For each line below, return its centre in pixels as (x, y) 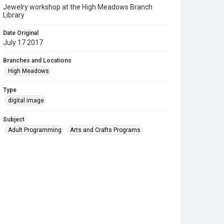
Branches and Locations (37, 60)
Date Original (21, 33)
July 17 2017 (23, 42)
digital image (26, 100)
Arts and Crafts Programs (105, 130)
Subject (14, 119)
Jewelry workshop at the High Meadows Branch (78, 7)
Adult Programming (35, 130)
